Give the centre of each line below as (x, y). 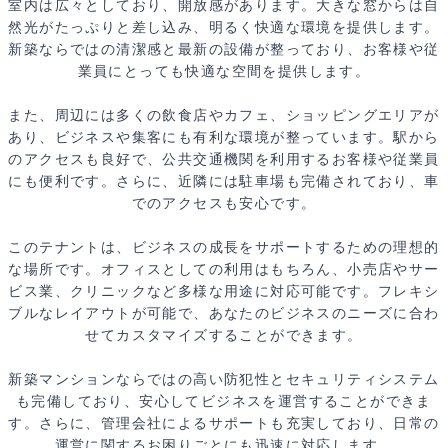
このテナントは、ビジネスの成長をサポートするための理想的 (224, 247)
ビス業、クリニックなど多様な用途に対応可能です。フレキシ (224, 291)
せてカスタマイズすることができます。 (224, 335)
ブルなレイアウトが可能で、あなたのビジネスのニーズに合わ (224, 313)
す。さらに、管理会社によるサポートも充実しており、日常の (224, 423)
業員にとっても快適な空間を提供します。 (224, 71)
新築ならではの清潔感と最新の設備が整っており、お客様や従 (224, 49)
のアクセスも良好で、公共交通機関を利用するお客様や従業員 (224, 159)
